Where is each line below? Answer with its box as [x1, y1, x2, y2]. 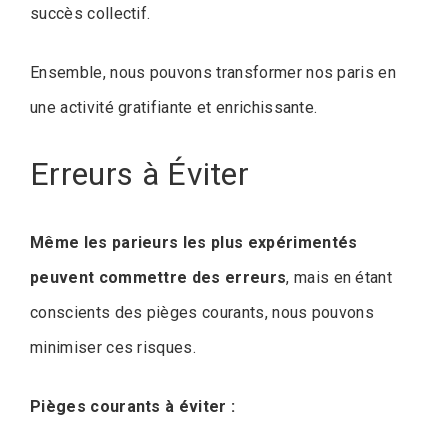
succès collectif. [30, 3, 151, 23]
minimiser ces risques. [30, 338, 197, 358]
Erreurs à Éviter [30, 154, 250, 193]
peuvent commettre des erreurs [30, 268, 287, 288]
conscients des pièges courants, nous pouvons [30, 303, 375, 323]
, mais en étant [286, 268, 393, 288]
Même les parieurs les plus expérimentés [30, 233, 358, 253]
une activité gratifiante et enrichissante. [30, 97, 318, 117]
